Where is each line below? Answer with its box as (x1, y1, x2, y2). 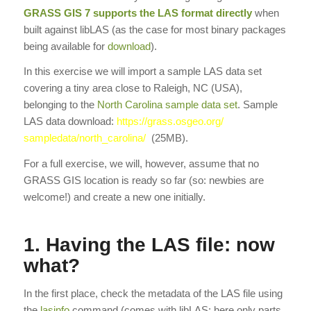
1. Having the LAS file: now (23, 234, 275, 256)
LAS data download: (23, 115, 117, 128)
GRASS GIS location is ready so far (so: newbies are (23, 174, 264, 187)
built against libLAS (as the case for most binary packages (23, 23, 286, 35)
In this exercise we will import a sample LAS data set (23, 65, 262, 78)
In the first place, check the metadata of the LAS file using (23, 287, 283, 299)
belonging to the (23, 99, 97, 111)
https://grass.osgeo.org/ (116, 115, 224, 128)
